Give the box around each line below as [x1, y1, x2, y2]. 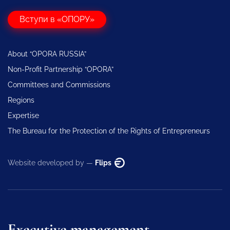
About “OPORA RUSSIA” [8, 49, 86, 58]
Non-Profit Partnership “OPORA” [8, 65, 113, 73]
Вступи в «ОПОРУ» [20, 14, 94, 24]
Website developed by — [8, 158, 95, 167]
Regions [8, 95, 34, 104]
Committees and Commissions [8, 80, 110, 89]
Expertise [8, 111, 39, 120]
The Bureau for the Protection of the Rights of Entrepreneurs [8, 126, 210, 135]
